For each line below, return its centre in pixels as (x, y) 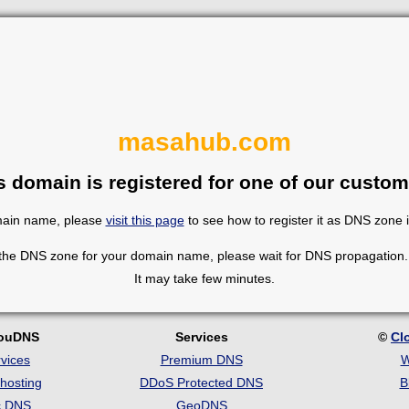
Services (201, 336)
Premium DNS (201, 359)
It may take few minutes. (204, 278)
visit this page (145, 220)
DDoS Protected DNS (201, 382)
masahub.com (204, 142)
